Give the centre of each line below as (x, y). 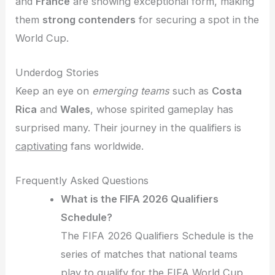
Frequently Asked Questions (82, 181)
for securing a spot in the (198, 19)
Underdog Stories (57, 72)
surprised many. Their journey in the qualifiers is (129, 127)
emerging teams (131, 91)
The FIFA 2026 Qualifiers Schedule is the (157, 236)
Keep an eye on (54, 91)
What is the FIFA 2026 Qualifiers (140, 199)
